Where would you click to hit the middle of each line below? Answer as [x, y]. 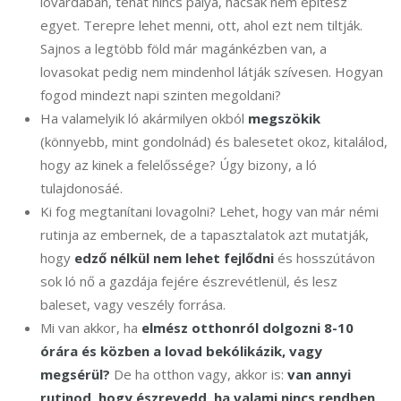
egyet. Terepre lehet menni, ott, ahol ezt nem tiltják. [201, 26]
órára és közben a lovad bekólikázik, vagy [181, 351]
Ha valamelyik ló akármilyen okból [144, 119]
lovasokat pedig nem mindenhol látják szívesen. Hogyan [212, 72]
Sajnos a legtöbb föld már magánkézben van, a [183, 49]
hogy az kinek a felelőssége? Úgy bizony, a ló [179, 165]
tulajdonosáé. [81, 188]
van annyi [319, 375]
